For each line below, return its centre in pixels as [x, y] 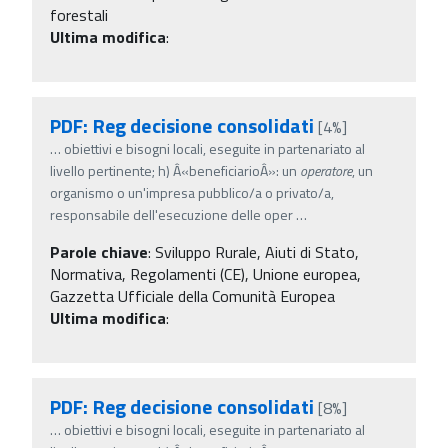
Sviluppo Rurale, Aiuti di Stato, [257, 251]
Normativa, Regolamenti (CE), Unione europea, [205, 273]
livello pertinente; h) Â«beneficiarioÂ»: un [175, 170]
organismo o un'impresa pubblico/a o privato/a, [192, 192]
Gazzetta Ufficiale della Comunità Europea [192, 295]
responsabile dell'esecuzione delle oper [171, 214]
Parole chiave [99, 251]
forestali [79, 14]
